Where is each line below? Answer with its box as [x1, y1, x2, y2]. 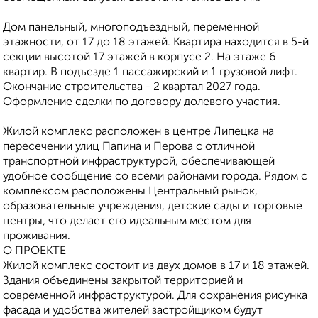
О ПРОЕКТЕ [3, 246, 66, 258]
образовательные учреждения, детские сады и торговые [3, 201, 302, 213]
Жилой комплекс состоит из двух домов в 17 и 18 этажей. [3, 261, 309, 273]
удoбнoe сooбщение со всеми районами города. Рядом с [3, 171, 307, 183]
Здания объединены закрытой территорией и [3, 275, 243, 287]
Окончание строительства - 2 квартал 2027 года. [3, 82, 261, 94]
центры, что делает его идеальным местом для [3, 216, 251, 228]
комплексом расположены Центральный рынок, [3, 186, 258, 198]
